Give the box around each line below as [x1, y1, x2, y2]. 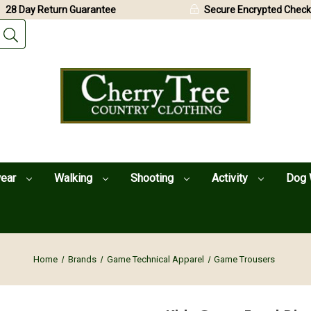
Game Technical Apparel [106, 253, 204, 264]
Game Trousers [214, 253, 276, 264]
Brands [67, 253, 96, 264]
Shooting [130, 171, 176, 185]
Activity [211, 171, 251, 185]
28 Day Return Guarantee [6, 4, 116, 15]
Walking [53, 171, 95, 185]
